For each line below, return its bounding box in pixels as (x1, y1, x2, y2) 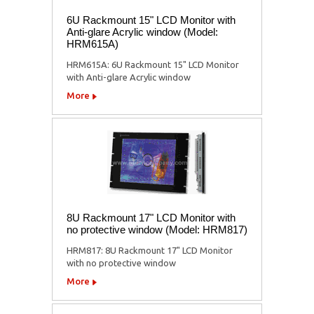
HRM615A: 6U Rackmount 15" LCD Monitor (67, 59, 239, 69)
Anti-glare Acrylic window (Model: (67, 25, 218, 38)
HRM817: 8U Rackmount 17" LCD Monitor (67, 245, 233, 255)
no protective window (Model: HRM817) (67, 223, 247, 235)
